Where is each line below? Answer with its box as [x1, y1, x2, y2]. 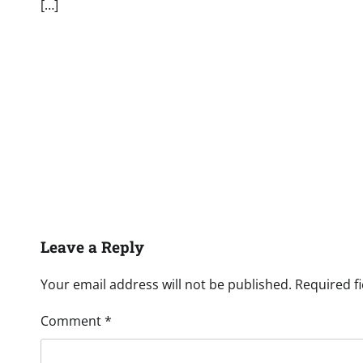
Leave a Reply [41, 237, 144, 258]
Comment [41, 312, 105, 331]
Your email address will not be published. [41, 275, 292, 294]
